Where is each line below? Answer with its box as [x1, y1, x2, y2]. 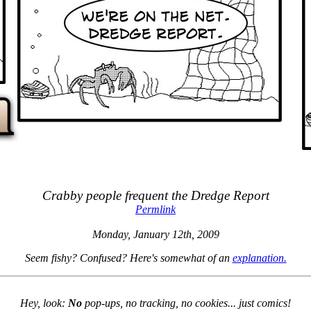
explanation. [232, 252, 287, 264]
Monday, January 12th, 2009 [92, 228, 219, 240]
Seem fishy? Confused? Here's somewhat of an [24, 252, 233, 264]
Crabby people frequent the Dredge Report [42, 188, 269, 203]
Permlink [135, 203, 176, 215]
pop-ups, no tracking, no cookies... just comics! [82, 297, 291, 309]
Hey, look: [20, 297, 68, 309]
